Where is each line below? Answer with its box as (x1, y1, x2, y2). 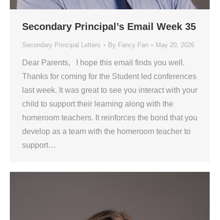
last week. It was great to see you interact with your (22, 86, 197, 95)
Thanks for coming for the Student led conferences (22, 72, 196, 81)
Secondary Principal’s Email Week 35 (22, 21, 196, 32)
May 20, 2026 (156, 41, 194, 49)
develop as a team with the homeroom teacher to (22, 127, 191, 136)
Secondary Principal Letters (22, 41, 101, 49)
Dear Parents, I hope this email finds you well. (22, 58, 185, 67)
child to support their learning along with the (22, 100, 173, 109)
